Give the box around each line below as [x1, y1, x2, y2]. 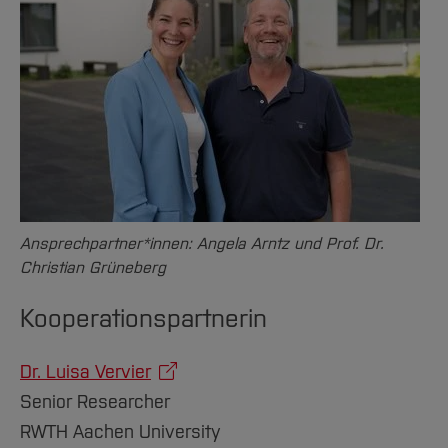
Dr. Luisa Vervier [20, 361, 151, 383]
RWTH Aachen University [20, 421, 221, 443]
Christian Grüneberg [20, 258, 166, 277]
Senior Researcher [20, 391, 170, 413]
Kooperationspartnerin [20, 303, 267, 334]
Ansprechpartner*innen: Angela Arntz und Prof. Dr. [20, 234, 384, 253]
